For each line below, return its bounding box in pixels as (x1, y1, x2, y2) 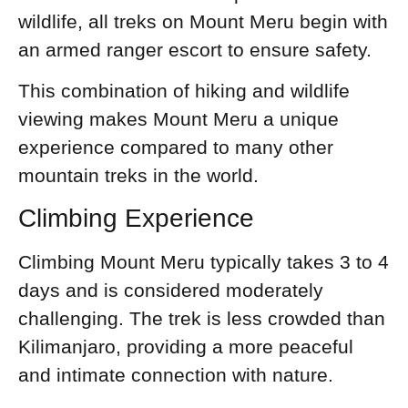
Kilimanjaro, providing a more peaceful (18, 335, 353, 357)
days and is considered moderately (18, 279, 323, 301)
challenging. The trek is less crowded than (18, 307, 385, 329)
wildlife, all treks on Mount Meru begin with (18, 10, 388, 32)
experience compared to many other (18, 137, 333, 158)
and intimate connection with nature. (18, 363, 333, 385)
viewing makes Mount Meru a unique (18, 108, 339, 130)
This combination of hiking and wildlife (18, 80, 350, 102)
